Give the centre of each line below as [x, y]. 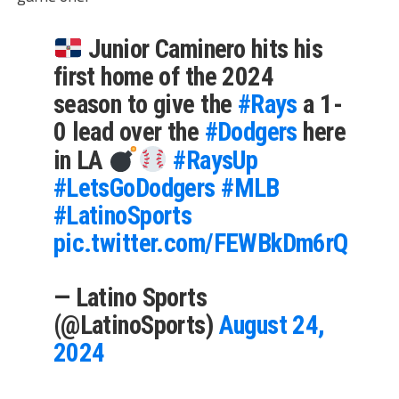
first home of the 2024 [163, 76]
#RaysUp [216, 160]
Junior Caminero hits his [203, 49]
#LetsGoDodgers [134, 187]
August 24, [272, 325]
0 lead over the [129, 131]
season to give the [145, 104]
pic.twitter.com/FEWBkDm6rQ [200, 243]
